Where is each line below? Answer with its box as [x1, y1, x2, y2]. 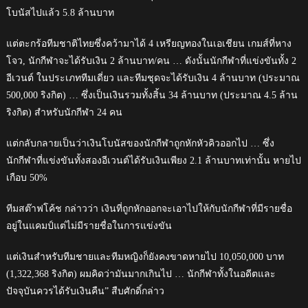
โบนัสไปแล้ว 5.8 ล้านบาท [5, 8, 114, 19]
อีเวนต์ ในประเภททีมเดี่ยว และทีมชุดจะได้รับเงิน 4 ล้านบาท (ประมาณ [5, 73, 300, 84]
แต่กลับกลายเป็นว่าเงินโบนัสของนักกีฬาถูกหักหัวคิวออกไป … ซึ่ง [5, 138, 274, 149]
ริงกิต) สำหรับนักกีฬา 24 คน [5, 107, 122, 118]
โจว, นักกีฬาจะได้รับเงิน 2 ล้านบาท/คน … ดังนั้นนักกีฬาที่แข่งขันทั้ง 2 [5, 56, 296, 67]
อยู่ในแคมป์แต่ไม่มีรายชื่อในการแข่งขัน [5, 221, 172, 232]
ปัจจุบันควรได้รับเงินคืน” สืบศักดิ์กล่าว [5, 286, 164, 297]
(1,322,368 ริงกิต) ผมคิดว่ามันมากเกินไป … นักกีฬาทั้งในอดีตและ [5, 269, 276, 280]
